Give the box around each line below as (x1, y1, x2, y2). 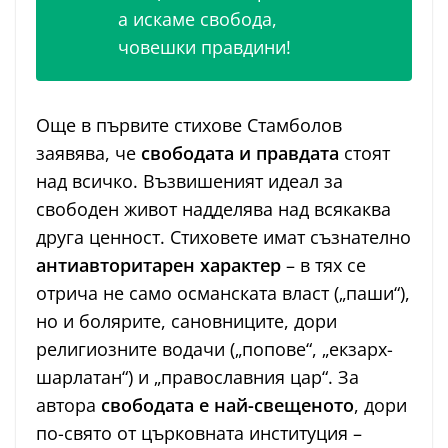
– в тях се (281, 253, 366, 278)
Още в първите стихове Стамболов (36, 113, 342, 138)
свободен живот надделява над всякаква (36, 197, 391, 222)
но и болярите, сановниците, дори (36, 309, 337, 334)
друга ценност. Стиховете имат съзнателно (36, 225, 411, 250)
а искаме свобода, (118, 7, 277, 32)
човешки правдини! (118, 35, 291, 60)
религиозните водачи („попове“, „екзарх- (36, 337, 393, 362)
